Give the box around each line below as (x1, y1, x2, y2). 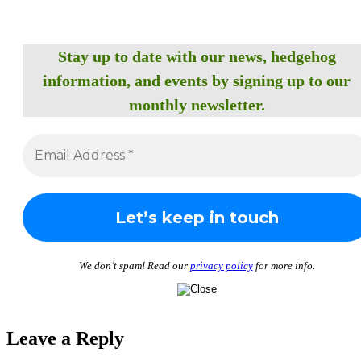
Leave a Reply (6, 328, 124, 350)
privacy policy (189, 259, 253, 272)
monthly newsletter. (128, 96, 265, 114)
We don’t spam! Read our (78, 259, 190, 272)
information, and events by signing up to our (43, 72, 351, 90)
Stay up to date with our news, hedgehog (57, 48, 336, 66)
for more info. (252, 259, 315, 272)
